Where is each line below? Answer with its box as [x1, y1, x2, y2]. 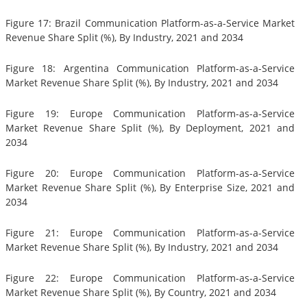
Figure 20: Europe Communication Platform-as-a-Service [5, 167, 295, 180]
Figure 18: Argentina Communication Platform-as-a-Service [5, 62, 295, 75]
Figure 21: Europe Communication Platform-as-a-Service [5, 226, 295, 240]
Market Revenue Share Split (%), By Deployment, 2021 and [5, 121, 295, 135]
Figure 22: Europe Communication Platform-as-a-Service [5, 271, 295, 285]
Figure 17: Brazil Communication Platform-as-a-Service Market [5, 16, 295, 30]
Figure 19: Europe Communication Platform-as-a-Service [5, 107, 295, 121]
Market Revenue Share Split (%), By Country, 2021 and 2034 [5, 286, 276, 299]
